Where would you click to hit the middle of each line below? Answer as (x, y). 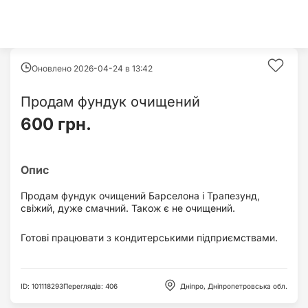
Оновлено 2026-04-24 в (82, 68)
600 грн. (56, 124)
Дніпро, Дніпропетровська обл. (234, 286)
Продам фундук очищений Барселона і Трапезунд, (140, 196)
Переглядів (82, 286)
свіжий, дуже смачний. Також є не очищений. (128, 208)
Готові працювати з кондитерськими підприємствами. (149, 238)
